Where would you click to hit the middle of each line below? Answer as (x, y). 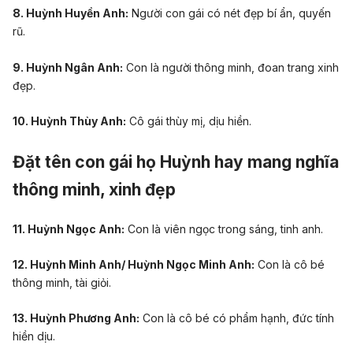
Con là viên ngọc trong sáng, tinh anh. (224, 229)
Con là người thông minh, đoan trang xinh (231, 67)
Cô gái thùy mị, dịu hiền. (189, 121)
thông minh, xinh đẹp (94, 189)
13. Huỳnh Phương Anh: (76, 318)
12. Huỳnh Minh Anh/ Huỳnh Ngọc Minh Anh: (134, 264)
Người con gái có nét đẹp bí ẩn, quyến (230, 13)
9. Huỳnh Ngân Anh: (68, 67)
